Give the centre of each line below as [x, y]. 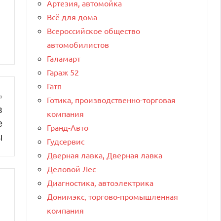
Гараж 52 [63, 72]
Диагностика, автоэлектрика [100, 182]
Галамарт [64, 58]
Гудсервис [66, 141]
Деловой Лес [71, 168]
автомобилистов [78, 44]
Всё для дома [72, 17]
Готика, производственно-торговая [111, 99]
